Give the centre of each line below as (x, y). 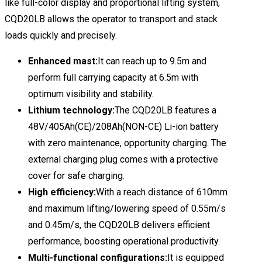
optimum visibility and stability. (91, 94)
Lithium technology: (71, 110)
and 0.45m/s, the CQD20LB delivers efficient (119, 225)
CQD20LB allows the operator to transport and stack (111, 19)
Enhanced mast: (63, 61)
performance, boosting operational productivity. (124, 241)
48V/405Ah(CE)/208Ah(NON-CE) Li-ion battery (123, 126)
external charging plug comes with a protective (123, 159)
